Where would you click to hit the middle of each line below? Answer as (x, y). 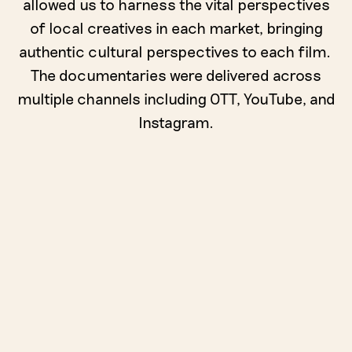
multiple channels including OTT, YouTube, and (176, 98)
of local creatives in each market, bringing (176, 27)
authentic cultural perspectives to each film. (176, 51)
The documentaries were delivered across (176, 74)
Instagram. (176, 121)
